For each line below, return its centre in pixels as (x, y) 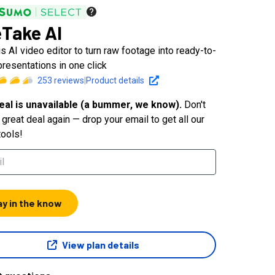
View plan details (101, 244)
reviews (68, 80)
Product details (115, 80)
